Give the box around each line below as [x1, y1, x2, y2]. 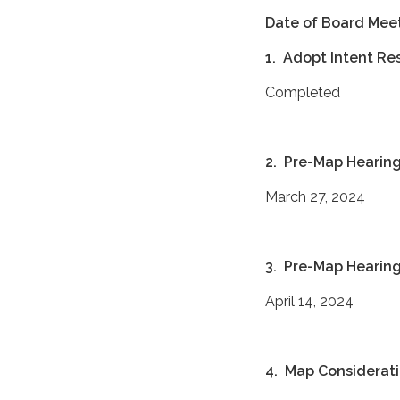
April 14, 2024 [265, 292, 354, 310]
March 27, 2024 [265, 187, 365, 205]
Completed [265, 83, 340, 101]
